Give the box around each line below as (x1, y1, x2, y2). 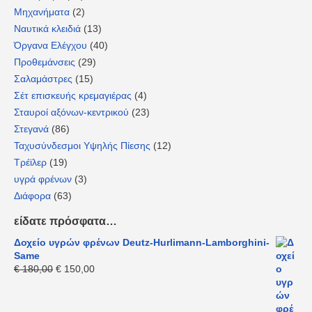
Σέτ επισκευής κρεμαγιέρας (14, 89, 132, 101)
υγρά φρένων (14, 173, 72, 185)
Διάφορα (14, 189, 51, 201)
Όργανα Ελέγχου (14, 39, 87, 51)
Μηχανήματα (14, 6, 70, 17)
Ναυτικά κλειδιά (14, 22, 81, 34)
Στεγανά (14, 123, 49, 134)
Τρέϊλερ (14, 156, 47, 168)
